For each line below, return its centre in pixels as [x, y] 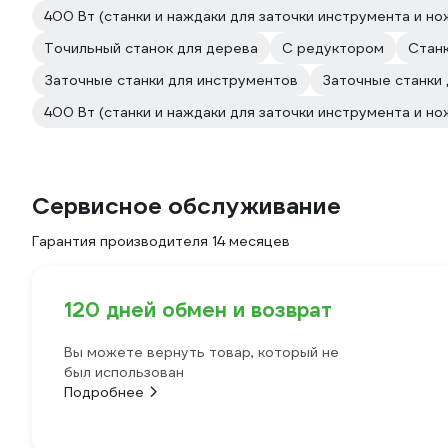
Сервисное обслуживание [186, 206]
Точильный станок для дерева [151, 48]
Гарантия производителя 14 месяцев [161, 241]
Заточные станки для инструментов [171, 80]
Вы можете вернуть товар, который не [201, 352]
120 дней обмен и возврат [198, 310]
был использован [124, 372]
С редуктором [333, 48]
